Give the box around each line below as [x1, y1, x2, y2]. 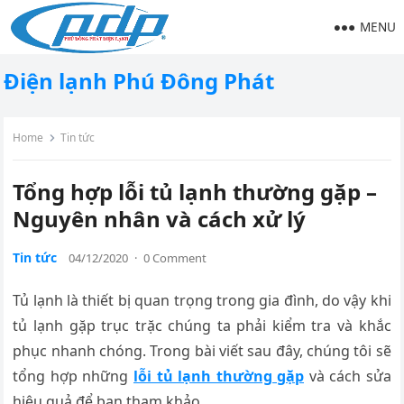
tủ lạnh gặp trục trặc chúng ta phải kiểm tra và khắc [13, 316, 391, 335]
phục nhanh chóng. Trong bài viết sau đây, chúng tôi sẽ [13, 341, 391, 361]
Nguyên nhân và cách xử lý [13, 204, 307, 234]
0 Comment [143, 250, 207, 266]
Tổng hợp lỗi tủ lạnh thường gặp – [13, 177, 378, 207]
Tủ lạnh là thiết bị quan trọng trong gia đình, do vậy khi [13, 290, 391, 310]
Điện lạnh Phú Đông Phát [4, 66, 275, 96]
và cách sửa [304, 366, 391, 386]
